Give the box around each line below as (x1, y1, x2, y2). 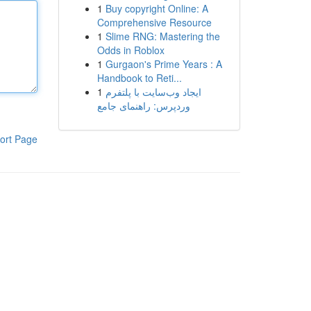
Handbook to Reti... (96, 71, 182, 85)
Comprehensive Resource (96, 15, 212, 29)
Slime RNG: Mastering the (105, 29, 220, 43)
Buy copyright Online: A (105, 1, 208, 15)
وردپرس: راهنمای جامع (96, 99, 190, 112)
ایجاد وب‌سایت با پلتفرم (105, 85, 201, 99)
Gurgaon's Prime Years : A (105, 57, 222, 71)
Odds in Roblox (96, 43, 165, 57)
